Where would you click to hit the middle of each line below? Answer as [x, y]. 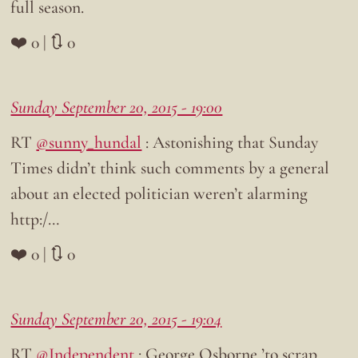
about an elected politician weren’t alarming [159, 194]
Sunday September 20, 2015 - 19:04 [116, 319]
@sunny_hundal [89, 143]
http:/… [35, 219]
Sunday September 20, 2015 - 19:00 [117, 107]
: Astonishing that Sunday [230, 143]
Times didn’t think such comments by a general [170, 168]
